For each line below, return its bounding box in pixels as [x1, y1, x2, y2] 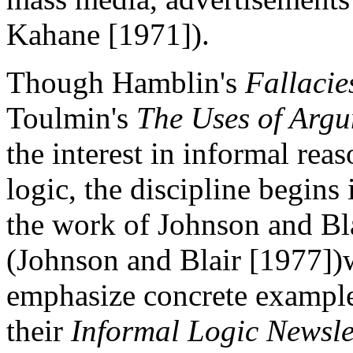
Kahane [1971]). [6, 17, 210, 51]
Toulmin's [6, 100, 136, 135]
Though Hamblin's [6, 65, 245, 99]
